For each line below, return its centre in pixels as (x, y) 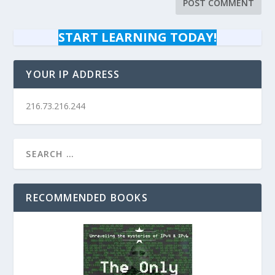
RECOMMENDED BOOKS (87, 198)
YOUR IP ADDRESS (73, 75)
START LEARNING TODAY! (137, 37)
